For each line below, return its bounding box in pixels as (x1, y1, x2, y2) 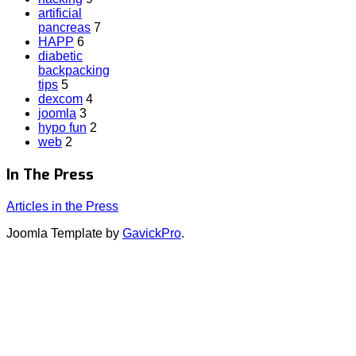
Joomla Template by (6, 226, 122, 240)
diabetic (38, 49, 83, 64)
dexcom (38, 92, 83, 106)
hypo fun (38, 121, 87, 135)
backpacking (38, 64, 110, 78)
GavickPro (122, 226, 181, 240)
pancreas (38, 21, 91, 35)
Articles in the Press (6, 199, 118, 213)
